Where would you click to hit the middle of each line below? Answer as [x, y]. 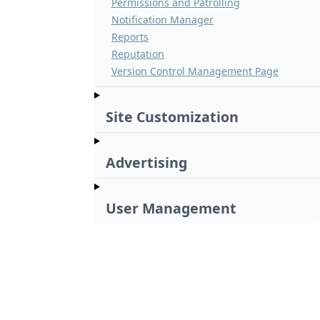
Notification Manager [162, 20]
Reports [130, 37]
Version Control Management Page [195, 71]
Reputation [138, 54]
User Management [171, 209]
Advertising [146, 163]
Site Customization [172, 117]
